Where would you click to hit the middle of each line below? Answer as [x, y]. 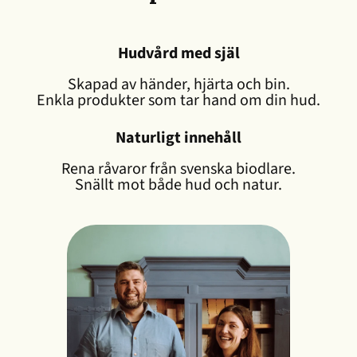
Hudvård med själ [178, 54]
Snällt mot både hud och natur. [178, 185]
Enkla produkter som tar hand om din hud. [178, 101]
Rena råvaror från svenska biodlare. [178, 169]
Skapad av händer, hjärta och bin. [178, 85]
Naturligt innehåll [178, 138]
